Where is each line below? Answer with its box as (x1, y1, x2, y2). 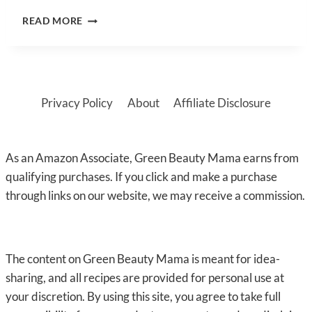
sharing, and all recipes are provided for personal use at (6, 270, 284, 285)
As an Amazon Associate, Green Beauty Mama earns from (6, 150, 299, 165)
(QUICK (82, 70, 119, 81)
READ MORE (22, 15, 84, 27)
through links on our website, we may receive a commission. (6, 188, 305, 203)
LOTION (82, 55, 120, 67)
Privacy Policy (41, 95, 114, 110)
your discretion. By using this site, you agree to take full (6, 289, 281, 304)
